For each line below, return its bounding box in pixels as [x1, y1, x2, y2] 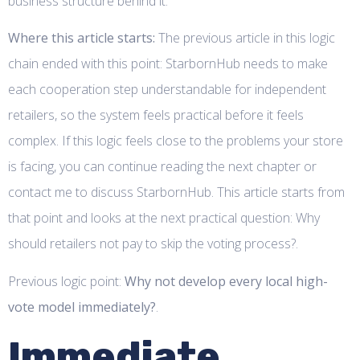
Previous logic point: [8, 272, 125, 290]
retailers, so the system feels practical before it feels [8, 106, 304, 125]
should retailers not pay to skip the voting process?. [8, 235, 298, 253]
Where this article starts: [8, 29, 155, 47]
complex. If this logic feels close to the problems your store [8, 132, 343, 150]
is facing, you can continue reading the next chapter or [8, 157, 317, 176]
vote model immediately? [8, 297, 156, 316]
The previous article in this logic [155, 29, 335, 47]
